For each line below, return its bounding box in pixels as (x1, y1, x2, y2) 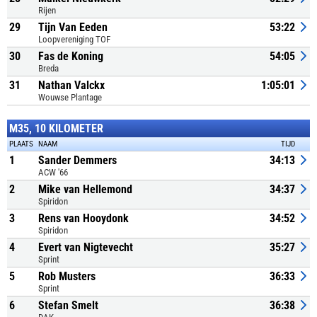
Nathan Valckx (38, 79, 105, 92)
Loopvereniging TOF (38, 34, 110, 45)
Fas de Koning (38, 50, 103, 63)
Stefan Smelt (38, 299, 98, 312)
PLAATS (9, 139, 33, 149)
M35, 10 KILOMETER (9, 122, 103, 135)
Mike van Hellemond (38, 183, 132, 196)
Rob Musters (38, 270, 96, 283)
